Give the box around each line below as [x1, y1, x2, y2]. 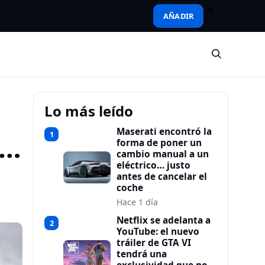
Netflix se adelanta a [117, 214, 211, 227]
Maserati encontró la [117, 125, 212, 138]
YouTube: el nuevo [117, 225, 199, 238]
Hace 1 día [117, 196, 158, 208]
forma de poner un [117, 137, 202, 149]
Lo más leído [44, 101, 133, 121]
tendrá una [117, 248, 167, 260]
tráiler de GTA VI [117, 237, 191, 249]
